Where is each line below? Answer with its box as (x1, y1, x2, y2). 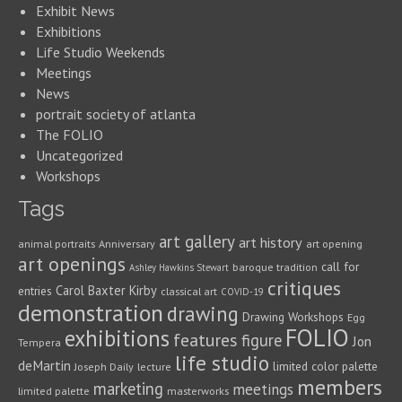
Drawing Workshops (242, 309, 344, 325)
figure (241, 329, 282, 351)
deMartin (18, 356, 71, 374)
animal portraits (18, 237, 95, 250)
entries (18, 283, 52, 299)
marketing (93, 378, 163, 399)
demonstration (18, 298, 163, 328)
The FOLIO (36, 126, 103, 144)
